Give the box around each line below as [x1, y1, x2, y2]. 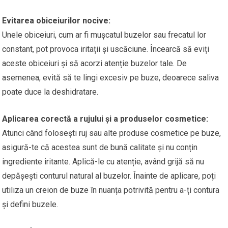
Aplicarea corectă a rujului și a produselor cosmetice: [2, 113, 209, 124]
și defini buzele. [2, 199, 59, 209]
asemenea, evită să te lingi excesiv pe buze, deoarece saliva [2, 72, 219, 82]
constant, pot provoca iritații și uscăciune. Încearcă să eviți [2, 44, 210, 54]
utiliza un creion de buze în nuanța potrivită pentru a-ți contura [2, 185, 220, 195]
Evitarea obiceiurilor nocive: [2, 15, 111, 25]
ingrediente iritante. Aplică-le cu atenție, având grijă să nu [2, 156, 205, 166]
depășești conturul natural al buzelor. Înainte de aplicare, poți [2, 170, 216, 181]
